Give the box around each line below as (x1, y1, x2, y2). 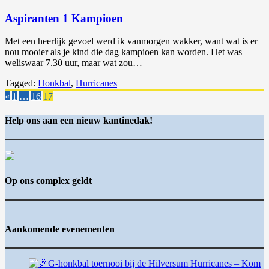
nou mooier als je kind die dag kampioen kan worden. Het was (5, 47, 242, 58)
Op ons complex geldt (5, 175, 92, 186)
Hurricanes (76, 78, 117, 89)
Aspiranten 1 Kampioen (5, 11, 123, 25)
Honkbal (38, 78, 71, 89)
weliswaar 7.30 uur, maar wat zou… (5, 58, 142, 68)
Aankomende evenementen (5, 223, 115, 234)
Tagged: (5, 78, 38, 89)
